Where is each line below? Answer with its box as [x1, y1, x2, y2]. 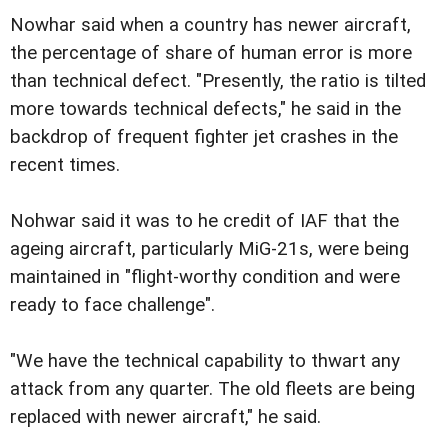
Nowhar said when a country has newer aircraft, [10, 14, 411, 37]
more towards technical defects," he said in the [10, 98, 401, 121]
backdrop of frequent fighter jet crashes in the [10, 126, 398, 149]
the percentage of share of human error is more [10, 42, 412, 65]
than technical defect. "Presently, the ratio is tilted [10, 70, 426, 93]
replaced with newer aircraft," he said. [10, 406, 321, 429]
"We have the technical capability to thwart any [10, 350, 400, 373]
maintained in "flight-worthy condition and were [10, 266, 400, 289]
